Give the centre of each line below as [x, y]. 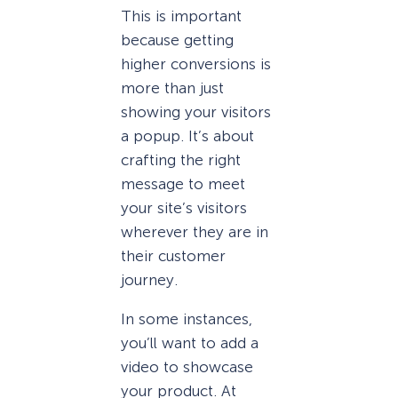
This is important [181, 16]
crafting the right [181, 159]
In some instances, [187, 318]
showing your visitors [196, 111]
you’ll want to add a [190, 342]
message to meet [183, 183]
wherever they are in [195, 231]
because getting [177, 40]
